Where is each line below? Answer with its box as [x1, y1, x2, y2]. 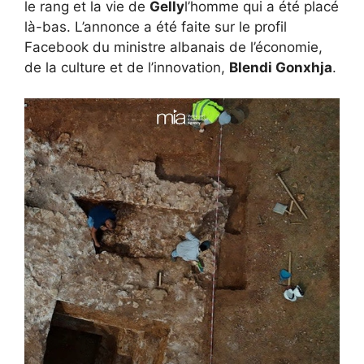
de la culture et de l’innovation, [24, 58, 229, 76]
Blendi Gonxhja [229, 58, 332, 76]
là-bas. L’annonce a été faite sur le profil [24, 18, 287, 35]
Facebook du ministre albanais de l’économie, [24, 38, 323, 55]
